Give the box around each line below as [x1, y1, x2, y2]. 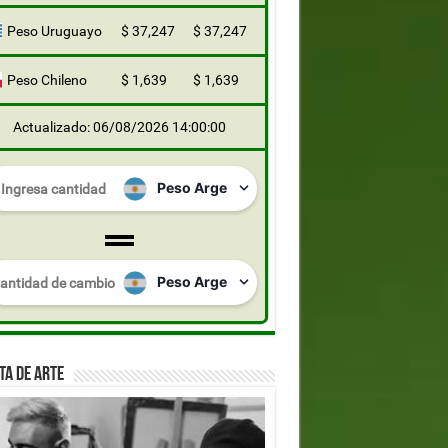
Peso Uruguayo [6, 23, 102, 39]
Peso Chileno [6, 72, 87, 88]
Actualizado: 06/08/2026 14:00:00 [13, 119, 226, 135]
